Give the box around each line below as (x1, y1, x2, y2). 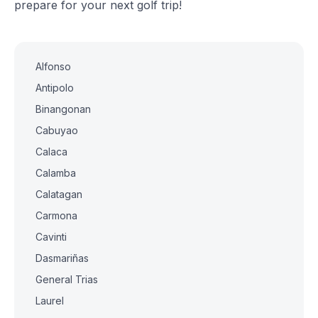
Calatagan (35, 188, 82, 200)
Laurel (35, 295, 64, 307)
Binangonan (35, 103, 91, 115)
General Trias (35, 273, 98, 285)
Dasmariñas (35, 252, 89, 264)
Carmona (35, 209, 77, 221)
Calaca (35, 146, 67, 158)
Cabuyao (35, 124, 78, 136)
